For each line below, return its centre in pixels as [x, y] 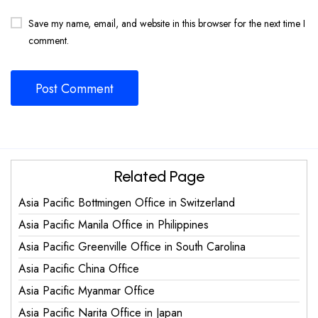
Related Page [159, 176]
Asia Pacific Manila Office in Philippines [114, 224]
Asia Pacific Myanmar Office [87, 290]
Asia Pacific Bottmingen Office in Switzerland [127, 202]
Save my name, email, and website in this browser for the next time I [167, 23]
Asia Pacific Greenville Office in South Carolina [132, 246]
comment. [49, 40]
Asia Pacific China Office [79, 268]
